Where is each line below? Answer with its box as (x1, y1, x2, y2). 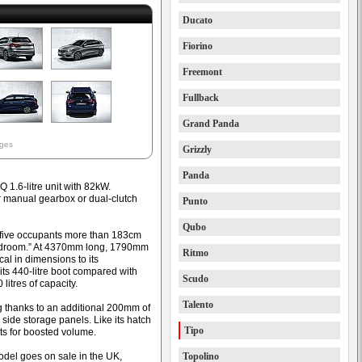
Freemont (183, 66, 222, 78)
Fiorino (183, 40, 213, 52)
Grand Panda (183, 118, 239, 129)
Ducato (183, 15, 213, 26)
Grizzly (183, 144, 212, 155)
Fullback (183, 92, 219, 103)
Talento (183, 299, 213, 310)
